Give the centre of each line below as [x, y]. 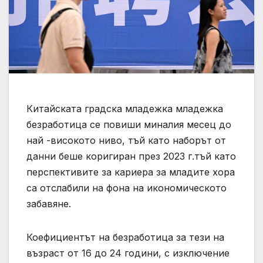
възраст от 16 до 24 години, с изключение [128, 253]
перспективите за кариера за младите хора [131, 172]
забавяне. [49, 204]
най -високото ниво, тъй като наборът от [126, 141]
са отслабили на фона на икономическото [127, 188]
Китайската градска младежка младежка [125, 109]
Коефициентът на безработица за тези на [125, 237]
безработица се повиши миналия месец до [129, 125]
